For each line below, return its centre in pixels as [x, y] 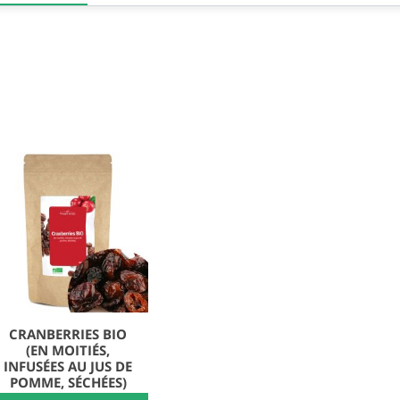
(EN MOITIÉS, [68, 350]
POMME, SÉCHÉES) [68, 382]
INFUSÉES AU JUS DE [68, 366]
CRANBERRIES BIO [68, 333]
